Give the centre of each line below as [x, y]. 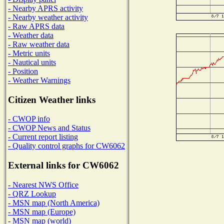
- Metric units [29, 53]
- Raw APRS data [36, 26]
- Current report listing [43, 137]
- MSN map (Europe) [42, 211]
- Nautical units [32, 62]
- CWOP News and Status [49, 128]
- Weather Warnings [39, 80]
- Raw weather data [39, 44]
